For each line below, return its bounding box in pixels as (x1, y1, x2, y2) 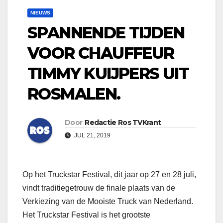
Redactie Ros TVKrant (85, 118, 161, 127)
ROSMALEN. (27, 84, 120, 104)
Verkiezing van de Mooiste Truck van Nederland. (22, 197, 193, 206)
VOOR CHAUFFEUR (27, 43, 174, 63)
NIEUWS (30, 10, 50, 16)
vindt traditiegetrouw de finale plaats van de (22, 184, 175, 193)
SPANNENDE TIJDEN (27, 23, 185, 43)
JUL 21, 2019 (73, 132, 111, 139)
